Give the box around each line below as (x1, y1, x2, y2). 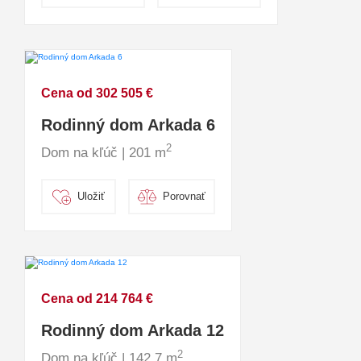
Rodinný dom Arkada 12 (41, 322, 224, 339)
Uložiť (77, 190, 105, 203)
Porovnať (163, 190, 205, 203)
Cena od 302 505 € (41, 85, 153, 100)
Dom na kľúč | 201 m (41, 144, 166, 160)
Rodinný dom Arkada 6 (41, 115, 215, 134)
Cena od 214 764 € (41, 292, 153, 305)
